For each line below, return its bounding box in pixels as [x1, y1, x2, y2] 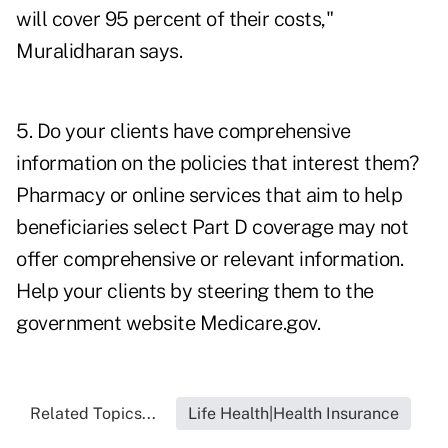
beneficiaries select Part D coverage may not [16, 215, 408, 240]
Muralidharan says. [16, 39, 182, 64]
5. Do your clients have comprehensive [16, 119, 351, 144]
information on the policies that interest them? [16, 151, 419, 176]
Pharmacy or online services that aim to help [16, 183, 402, 208]
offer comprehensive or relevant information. [16, 247, 403, 272]
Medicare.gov [199, 311, 317, 336]
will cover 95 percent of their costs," [16, 7, 333, 32]
